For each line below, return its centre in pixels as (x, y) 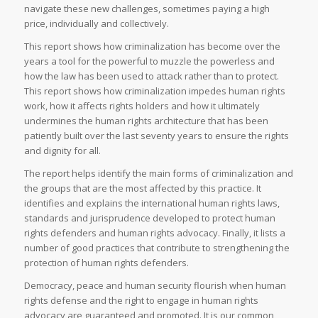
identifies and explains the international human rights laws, (152, 203)
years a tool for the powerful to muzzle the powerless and (149, 61)
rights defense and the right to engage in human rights (141, 300)
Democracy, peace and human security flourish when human (155, 285)
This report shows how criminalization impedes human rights (154, 91)
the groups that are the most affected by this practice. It (142, 188)
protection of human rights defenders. (106, 262)
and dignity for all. (62, 150)
